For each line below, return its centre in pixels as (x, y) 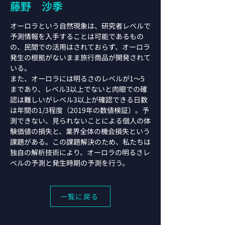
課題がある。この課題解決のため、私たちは (80, 142)
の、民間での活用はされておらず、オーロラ (80, 47)
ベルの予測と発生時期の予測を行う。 (70, 163)
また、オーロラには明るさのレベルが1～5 (77, 78)
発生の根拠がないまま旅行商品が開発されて (80, 57)
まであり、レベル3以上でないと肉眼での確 (79, 89)
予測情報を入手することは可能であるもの (77, 36)
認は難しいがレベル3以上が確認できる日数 (79, 99)
